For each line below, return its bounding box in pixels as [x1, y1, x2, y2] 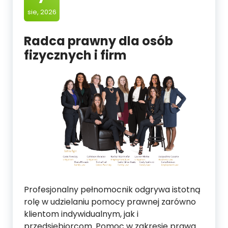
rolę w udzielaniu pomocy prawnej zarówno [24, 195, 196, 208]
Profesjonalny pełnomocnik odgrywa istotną [24, 183, 201, 195]
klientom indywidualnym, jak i [24, 208, 138, 220]
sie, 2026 [27, 7, 56, 17]
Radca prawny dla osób [24, 33, 173, 49]
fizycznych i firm [24, 47, 127, 64]
